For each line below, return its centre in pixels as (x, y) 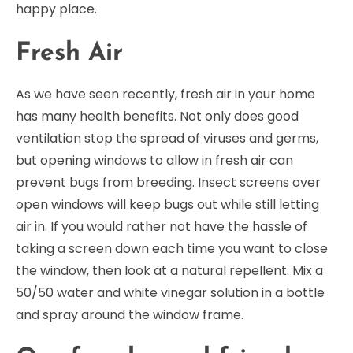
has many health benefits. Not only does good (157, 116)
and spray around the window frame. (130, 314)
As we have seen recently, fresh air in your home (165, 94)
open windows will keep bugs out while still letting (167, 204)
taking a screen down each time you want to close (172, 248)
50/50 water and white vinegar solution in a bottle (170, 292)
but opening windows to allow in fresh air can (154, 160)
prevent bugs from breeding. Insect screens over (168, 182)
